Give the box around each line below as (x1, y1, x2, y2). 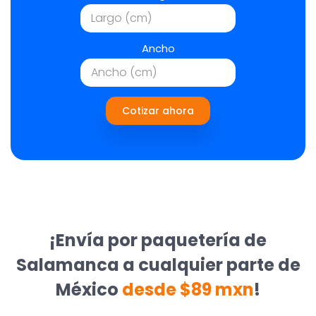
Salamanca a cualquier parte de (16, 253, 300, 276)
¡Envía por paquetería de (49, 228, 267, 252)
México (56, 277, 122, 301)
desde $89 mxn (122, 277, 254, 301)
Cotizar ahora (122, 103, 194, 118)
